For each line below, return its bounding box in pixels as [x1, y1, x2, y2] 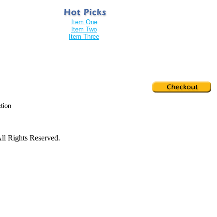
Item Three [69, 33, 99, 40]
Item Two [71, 26, 97, 33]
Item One [71, 18, 97, 26]
